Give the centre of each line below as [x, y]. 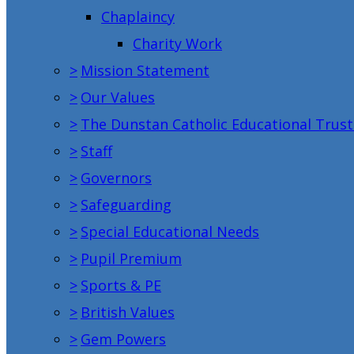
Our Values [118, 97]
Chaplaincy [138, 16]
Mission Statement [145, 70]
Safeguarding [126, 204]
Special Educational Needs [170, 231]
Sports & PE [121, 285]
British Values [128, 312]
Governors [116, 177]
